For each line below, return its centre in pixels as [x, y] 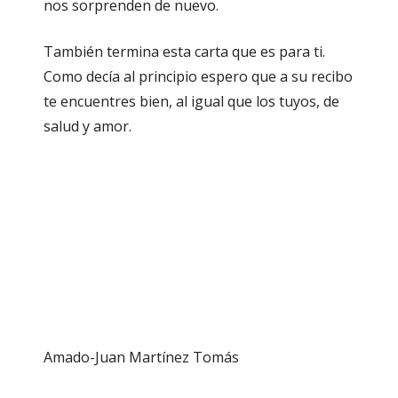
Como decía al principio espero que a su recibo [198, 77]
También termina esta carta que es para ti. [184, 52]
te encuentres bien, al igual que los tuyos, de [191, 102]
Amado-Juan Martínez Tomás [141, 358]
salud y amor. [88, 127]
